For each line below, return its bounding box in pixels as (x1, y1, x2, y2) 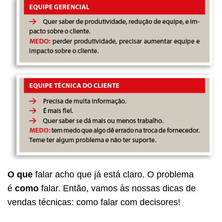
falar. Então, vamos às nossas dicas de (39, 183, 196, 193)
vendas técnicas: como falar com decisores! (7, 197, 180, 207)
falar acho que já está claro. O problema (33, 169, 194, 179)
